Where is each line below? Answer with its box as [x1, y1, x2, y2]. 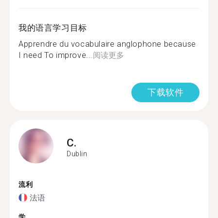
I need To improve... [18, 51, 93, 60]
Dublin [67, 149, 88, 158]
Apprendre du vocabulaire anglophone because [18, 39, 196, 49]
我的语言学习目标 [18, 23, 87, 33]
